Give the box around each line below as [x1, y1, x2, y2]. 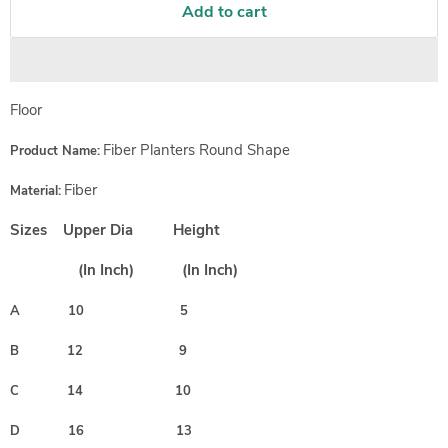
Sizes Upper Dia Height [10, 220, 224, 240]
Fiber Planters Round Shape [103, 140, 290, 160]
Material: [10, 182, 61, 200]
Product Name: [10, 142, 100, 160]
